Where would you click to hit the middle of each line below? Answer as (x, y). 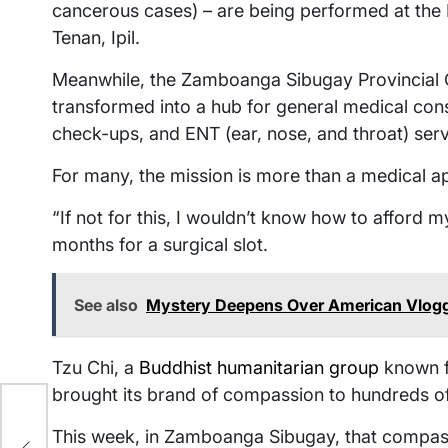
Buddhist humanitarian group (259, 367)
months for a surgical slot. (160, 244)
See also (106, 305)
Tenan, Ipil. (96, 37)
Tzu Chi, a (95, 367)
